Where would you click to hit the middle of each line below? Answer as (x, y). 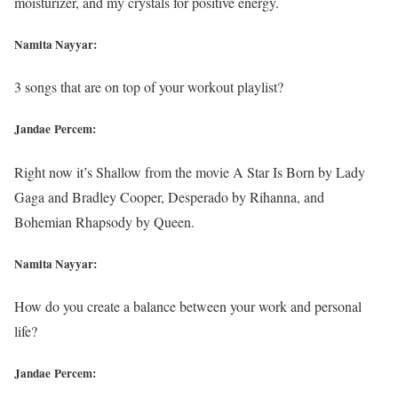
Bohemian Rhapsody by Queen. (104, 221)
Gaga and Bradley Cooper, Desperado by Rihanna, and (169, 196)
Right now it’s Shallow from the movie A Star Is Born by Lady (190, 171)
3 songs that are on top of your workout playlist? (149, 87)
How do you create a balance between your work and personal (188, 306)
